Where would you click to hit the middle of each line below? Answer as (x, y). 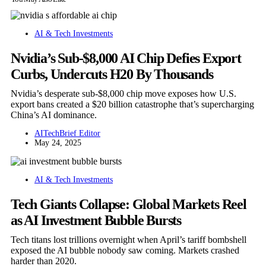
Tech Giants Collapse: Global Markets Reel (129, 205)
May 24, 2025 (58, 143)
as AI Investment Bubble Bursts (96, 221)
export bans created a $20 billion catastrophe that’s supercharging (132, 104)
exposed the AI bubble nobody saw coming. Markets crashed (125, 251)
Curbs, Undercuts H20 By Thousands (112, 75)
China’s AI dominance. (54, 115)
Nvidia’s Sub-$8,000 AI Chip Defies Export (126, 58)
